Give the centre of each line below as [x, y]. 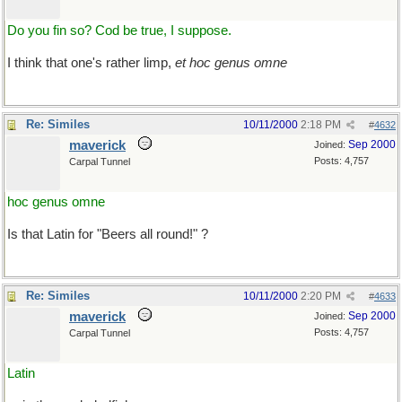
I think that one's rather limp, [91, 63]
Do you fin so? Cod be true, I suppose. [119, 31]
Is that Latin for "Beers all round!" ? [108, 234]
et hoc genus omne [231, 63]
